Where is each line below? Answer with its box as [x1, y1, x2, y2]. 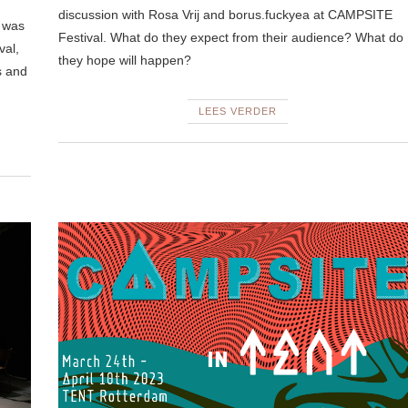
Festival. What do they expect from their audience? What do [57, 29, 403, 45]
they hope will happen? [57, 52, 191, 67]
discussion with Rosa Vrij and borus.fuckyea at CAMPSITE [57, 6, 393, 22]
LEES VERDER [198, 105, 277, 117]
